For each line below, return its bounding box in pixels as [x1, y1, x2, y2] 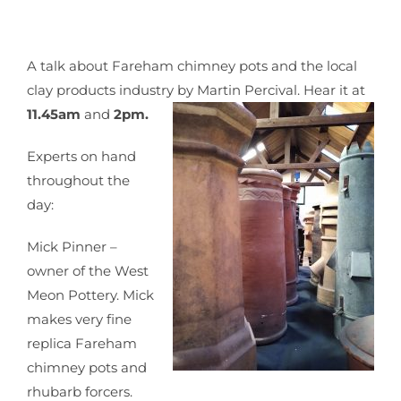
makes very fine [27, 311, 132, 328]
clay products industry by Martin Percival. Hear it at [27, 81, 365, 98]
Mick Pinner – [27, 238, 117, 255]
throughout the [27, 172, 130, 189]
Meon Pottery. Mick [27, 286, 154, 303]
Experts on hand [27, 148, 136, 165]
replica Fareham [27, 335, 137, 352]
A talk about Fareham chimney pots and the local [27, 57, 357, 74]
